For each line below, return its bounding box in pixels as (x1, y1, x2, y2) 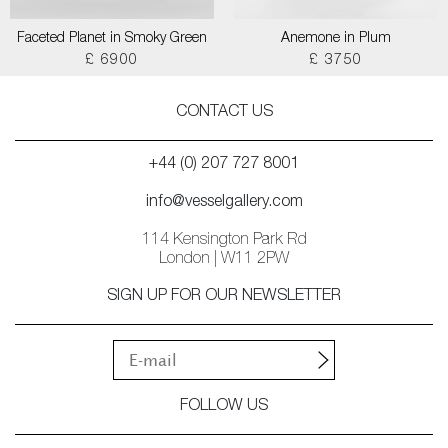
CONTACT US (175, 105, 273, 121)
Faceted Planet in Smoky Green (17, 32, 207, 46)
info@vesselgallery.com (145, 195, 303, 211)
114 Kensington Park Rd (141, 233, 307, 249)
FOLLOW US (180, 399, 268, 415)
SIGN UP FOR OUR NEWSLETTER (107, 289, 341, 305)
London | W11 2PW (159, 252, 289, 268)
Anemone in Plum (281, 32, 391, 46)
